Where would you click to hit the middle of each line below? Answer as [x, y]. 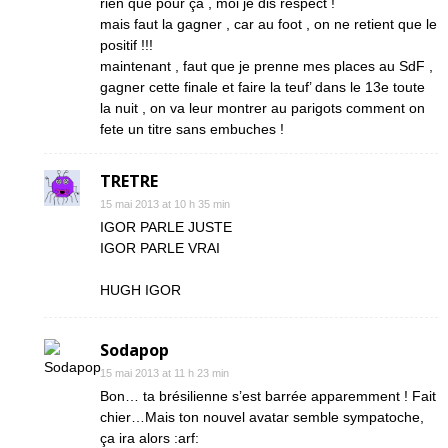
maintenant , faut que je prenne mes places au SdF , [266, 66]
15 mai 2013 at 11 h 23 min [164, 373]
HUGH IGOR [140, 290]
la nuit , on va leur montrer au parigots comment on [262, 108]
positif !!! [126, 45]
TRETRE [129, 181]
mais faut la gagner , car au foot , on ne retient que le [268, 24]
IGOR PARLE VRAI [160, 248]
